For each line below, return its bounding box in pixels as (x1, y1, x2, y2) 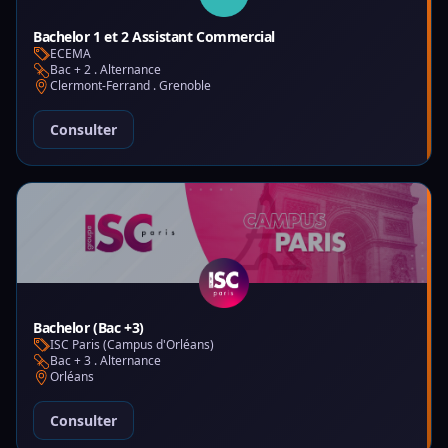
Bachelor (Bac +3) (33, 318, 144, 337)
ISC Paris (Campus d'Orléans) (50, 336, 214, 353)
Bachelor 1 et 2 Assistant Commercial (33, 27, 275, 46)
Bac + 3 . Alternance (50, 352, 161, 369)
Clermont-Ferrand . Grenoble (50, 77, 211, 94)
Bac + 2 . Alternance (50, 61, 161, 78)
